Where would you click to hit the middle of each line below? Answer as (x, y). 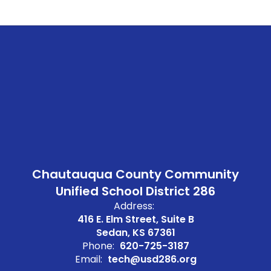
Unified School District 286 (135, 191)
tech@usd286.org (152, 259)
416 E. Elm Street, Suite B (135, 219)
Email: (88, 259)
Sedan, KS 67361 (135, 233)
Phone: (98, 246)
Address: (134, 206)
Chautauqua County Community (135, 174)
